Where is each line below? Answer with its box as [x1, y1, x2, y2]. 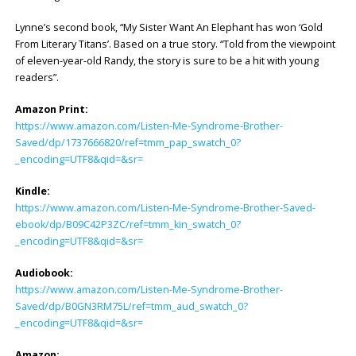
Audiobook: [14, 265, 73, 280]
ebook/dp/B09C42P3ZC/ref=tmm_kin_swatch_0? [14, 217, 241, 231]
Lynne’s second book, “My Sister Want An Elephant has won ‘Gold [14, 21, 323, 35]
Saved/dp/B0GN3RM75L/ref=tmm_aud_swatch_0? [14, 299, 248, 313]
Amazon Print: [14, 103, 88, 117]
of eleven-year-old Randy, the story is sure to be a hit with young [14, 54, 319, 68]
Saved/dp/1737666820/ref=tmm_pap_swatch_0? [14, 136, 241, 150]
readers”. [14, 71, 59, 85]
